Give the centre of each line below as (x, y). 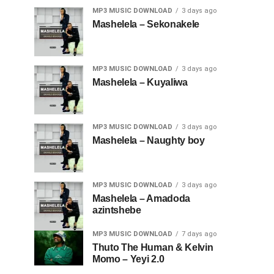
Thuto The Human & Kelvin (153, 247)
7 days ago (199, 234)
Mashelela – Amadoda (141, 198)
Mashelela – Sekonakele (146, 24)
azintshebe (117, 210)
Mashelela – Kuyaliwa (140, 82)
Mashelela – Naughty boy (149, 140)
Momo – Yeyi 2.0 (128, 259)
